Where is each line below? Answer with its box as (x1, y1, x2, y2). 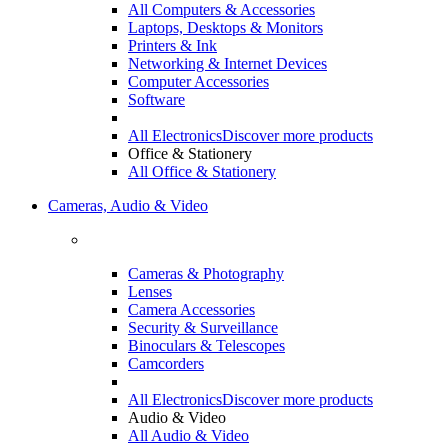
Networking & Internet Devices (128, 54, 327, 72)
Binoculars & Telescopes (128, 336, 285, 354)
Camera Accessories (128, 300, 255, 318)
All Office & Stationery (128, 162, 276, 180)
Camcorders (128, 354, 204, 372)
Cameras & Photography (128, 264, 284, 282)
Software (128, 90, 185, 108)
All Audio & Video (128, 426, 249, 444)
